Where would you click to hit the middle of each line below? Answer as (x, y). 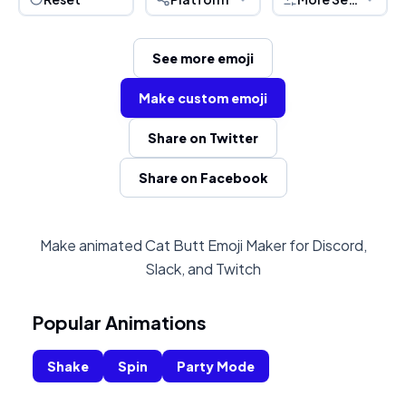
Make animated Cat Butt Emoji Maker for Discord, (203, 245)
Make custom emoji (203, 98)
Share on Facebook (203, 178)
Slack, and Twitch (203, 269)
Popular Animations (120, 322)
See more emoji (203, 58)
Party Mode (216, 366)
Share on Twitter (203, 138)
